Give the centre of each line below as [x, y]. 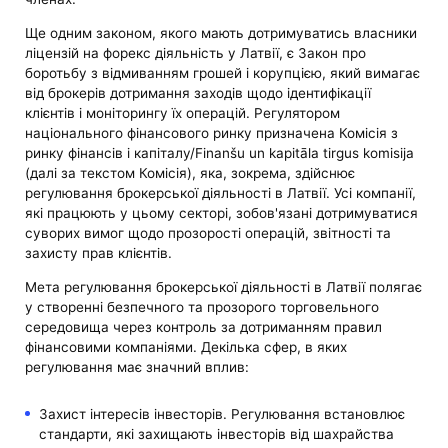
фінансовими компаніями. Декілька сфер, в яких [186, 346]
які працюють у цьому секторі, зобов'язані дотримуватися [222, 213]
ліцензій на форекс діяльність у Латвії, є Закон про [196, 53]
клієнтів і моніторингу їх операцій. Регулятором [183, 113]
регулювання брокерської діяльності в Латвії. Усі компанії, [221, 193]
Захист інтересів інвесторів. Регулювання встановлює [221, 413]
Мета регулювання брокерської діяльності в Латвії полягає [224, 286]
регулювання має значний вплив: [137, 366]
